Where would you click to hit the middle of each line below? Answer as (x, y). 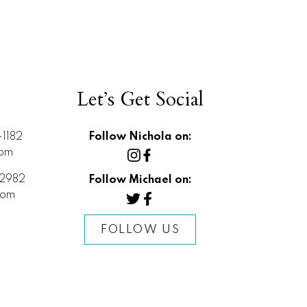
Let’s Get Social (140, 100)
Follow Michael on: (140, 181)
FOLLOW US (140, 230)
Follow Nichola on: (140, 137)
